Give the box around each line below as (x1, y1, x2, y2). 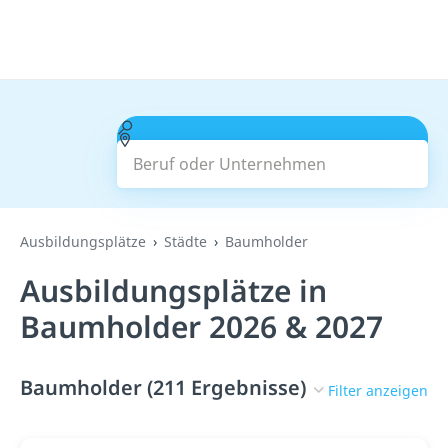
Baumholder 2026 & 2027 (20, 306, 383, 347)
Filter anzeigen (328, 380, 428, 400)
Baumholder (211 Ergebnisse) (20, 374, 306, 401)
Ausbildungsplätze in (20, 270, 327, 311)
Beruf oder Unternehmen (132, 116, 325, 138)
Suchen (244, 141, 301, 163)
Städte (164, 232, 207, 251)
